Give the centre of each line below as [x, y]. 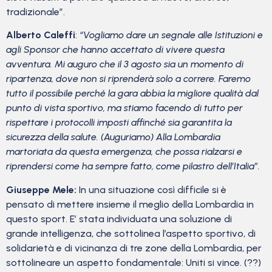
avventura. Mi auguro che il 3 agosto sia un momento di [125, 64]
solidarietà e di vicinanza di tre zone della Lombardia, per [134, 248]
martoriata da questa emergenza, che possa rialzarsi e [124, 152]
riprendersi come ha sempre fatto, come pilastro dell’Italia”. [133, 166]
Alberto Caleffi [41, 35]
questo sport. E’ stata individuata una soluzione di [119, 219]
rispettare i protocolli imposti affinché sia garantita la [119, 123]
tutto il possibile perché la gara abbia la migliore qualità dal [132, 93]
